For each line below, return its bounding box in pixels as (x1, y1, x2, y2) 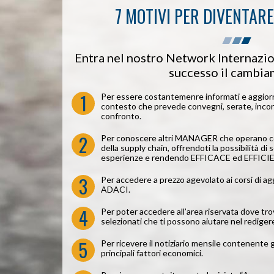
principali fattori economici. (101, 248, 203, 258)
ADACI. (101, 184, 130, 194)
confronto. (101, 111, 141, 121)
